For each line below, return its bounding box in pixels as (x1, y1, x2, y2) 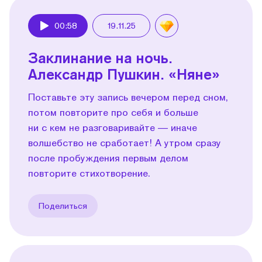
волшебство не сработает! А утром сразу (28, 136, 221, 148)
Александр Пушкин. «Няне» (28, 65, 220, 82)
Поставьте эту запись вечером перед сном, (28, 91, 228, 102)
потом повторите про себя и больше (28, 106, 198, 118)
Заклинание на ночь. (28, 49, 173, 66)
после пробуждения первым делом (28, 151, 188, 163)
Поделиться (39, 200, 87, 211)
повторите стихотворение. (28, 167, 150, 178)
